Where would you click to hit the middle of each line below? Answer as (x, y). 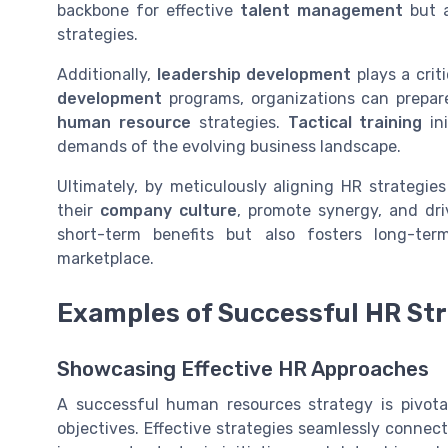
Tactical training (355, 123)
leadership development (253, 75)
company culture (168, 211)
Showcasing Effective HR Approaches (243, 368)
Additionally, (107, 75)
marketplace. (105, 259)
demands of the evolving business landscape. (229, 147)
